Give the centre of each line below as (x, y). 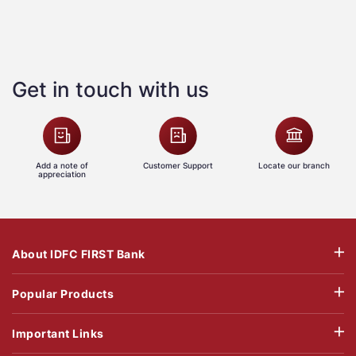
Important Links (58, 334)
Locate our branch (294, 166)
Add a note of (62, 166)
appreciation (62, 174)
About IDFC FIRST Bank (79, 254)
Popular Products (63, 294)
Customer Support (178, 166)
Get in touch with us (110, 90)
